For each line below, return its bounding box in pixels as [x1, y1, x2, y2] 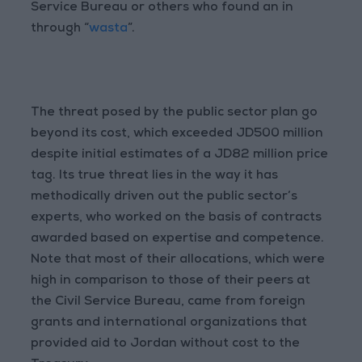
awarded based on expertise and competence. [31, 233, 325, 246]
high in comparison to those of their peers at [31, 275, 311, 288]
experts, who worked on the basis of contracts [31, 212, 322, 225]
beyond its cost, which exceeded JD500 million [31, 128, 324, 141]
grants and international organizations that [31, 317, 308, 330]
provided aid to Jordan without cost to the [31, 338, 301, 351]
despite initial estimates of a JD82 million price [31, 149, 329, 162]
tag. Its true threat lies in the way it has [31, 170, 279, 183]
